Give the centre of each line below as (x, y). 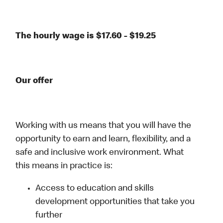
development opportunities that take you (115, 202)
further (49, 216)
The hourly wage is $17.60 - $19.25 (86, 37)
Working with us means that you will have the (104, 126)
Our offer (34, 81)
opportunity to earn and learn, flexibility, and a (103, 140)
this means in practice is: (64, 167)
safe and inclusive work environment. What (100, 153)
